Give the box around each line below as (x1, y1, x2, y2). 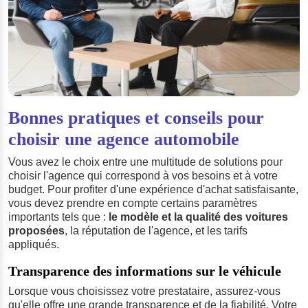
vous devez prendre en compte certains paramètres (8, 197, 257, 209)
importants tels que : (8, 210, 109, 223)
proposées (8, 224, 65, 236)
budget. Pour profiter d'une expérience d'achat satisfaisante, (8, 183, 298, 195)
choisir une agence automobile (8, 129, 239, 149)
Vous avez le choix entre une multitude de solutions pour (8, 155, 283, 168)
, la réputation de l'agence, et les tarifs (65, 224, 247, 236)
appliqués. (8, 238, 59, 250)
